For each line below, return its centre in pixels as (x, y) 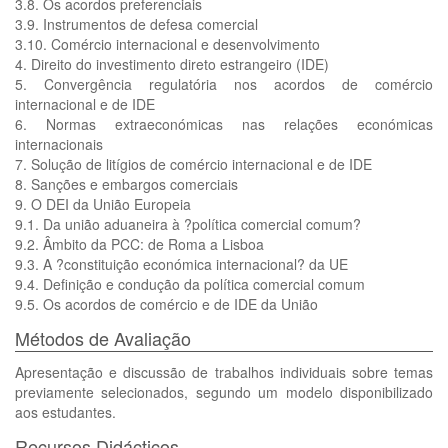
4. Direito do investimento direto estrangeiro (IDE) (172, 64)
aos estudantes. (65, 412)
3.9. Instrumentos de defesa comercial (136, 24)
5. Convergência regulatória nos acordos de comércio (224, 84)
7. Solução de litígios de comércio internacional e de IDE (193, 164)
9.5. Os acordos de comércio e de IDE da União (166, 304)
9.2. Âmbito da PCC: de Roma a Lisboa (139, 244)
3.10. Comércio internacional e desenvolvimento (167, 44)
